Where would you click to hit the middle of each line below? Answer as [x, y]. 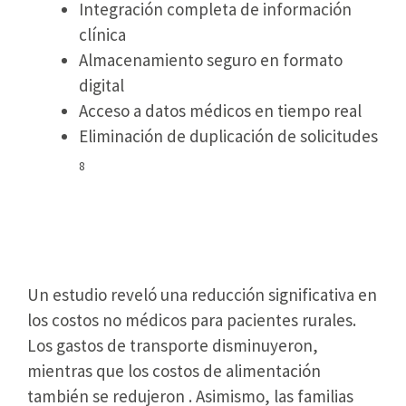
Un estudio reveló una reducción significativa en [202, 294]
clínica [102, 34]
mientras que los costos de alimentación [174, 370]
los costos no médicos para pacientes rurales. [192, 319]
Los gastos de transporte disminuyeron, [173, 345]
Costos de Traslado [128, 239]
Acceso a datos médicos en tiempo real [220, 111]
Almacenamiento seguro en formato [211, 60]
